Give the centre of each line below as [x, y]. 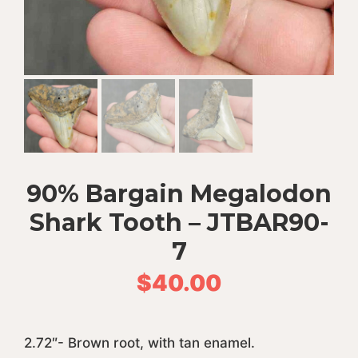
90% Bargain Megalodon [179, 194]
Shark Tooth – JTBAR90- [179, 223]
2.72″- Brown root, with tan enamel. [139, 343]
